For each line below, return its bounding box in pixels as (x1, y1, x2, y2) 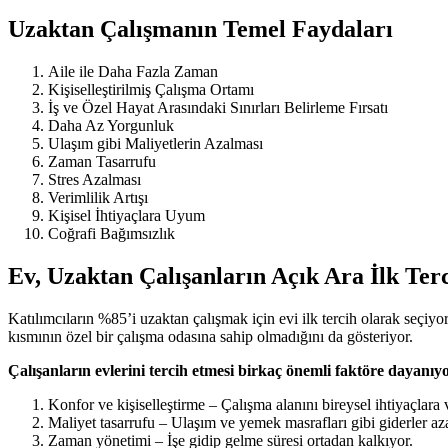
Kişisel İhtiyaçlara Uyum (48, 207, 205, 225)
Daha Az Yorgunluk (48, 117, 174, 135)
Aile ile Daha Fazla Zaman (48, 63, 218, 81)
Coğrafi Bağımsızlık (48, 225, 175, 243)
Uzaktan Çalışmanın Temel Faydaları (8, 16, 393, 43)
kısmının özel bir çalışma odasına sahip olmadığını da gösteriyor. (8, 328, 413, 345)
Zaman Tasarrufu (48, 153, 156, 171)
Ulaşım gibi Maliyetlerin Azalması (48, 135, 263, 153)
